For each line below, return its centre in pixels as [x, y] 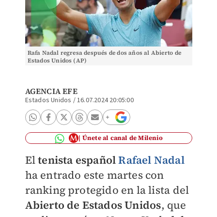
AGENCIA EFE [51, 91]
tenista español [78, 160]
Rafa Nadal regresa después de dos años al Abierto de [104, 53]
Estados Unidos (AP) [57, 61]
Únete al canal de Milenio [122, 138]
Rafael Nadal [151, 160]
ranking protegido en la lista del [107, 190]
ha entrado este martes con [94, 175]
